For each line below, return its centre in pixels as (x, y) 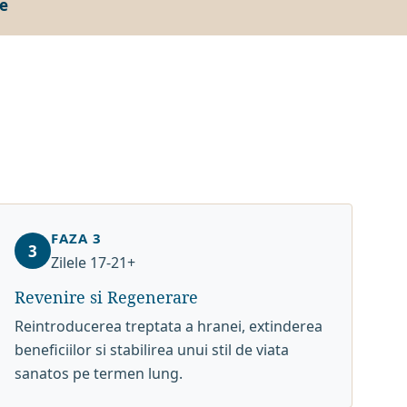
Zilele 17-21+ (93, 263)
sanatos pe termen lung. (98, 373)
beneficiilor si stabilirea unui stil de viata (151, 350)
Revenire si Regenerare (106, 297)
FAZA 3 (76, 238)
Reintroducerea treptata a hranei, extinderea (168, 326)
